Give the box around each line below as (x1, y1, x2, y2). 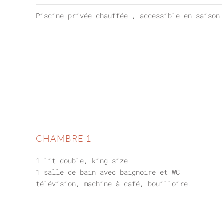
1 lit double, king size (36, 156, 128, 165)
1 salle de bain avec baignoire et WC (36, 167, 180, 177)
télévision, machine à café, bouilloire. (36, 179, 192, 188)
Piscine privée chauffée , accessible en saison (36, 11, 220, 20)
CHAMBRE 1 (36, 133, 91, 144)
